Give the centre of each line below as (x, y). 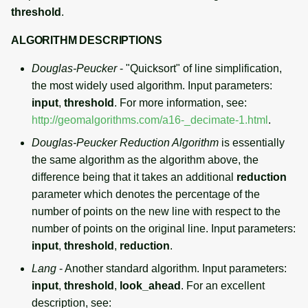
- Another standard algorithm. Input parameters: (172, 268)
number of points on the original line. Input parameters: (164, 228)
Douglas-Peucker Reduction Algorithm (125, 142)
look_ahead (150, 285)
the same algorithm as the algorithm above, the (145, 159)
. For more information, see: (180, 102)
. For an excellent (223, 285)
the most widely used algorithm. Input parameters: (152, 85)
